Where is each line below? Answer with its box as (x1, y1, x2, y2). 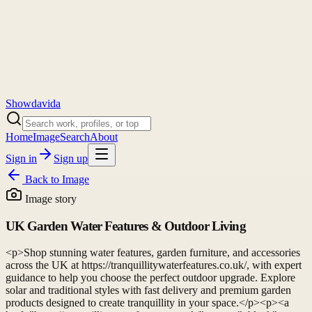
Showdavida (6, 97, 61, 109)
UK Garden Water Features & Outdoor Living (6, 218, 246, 233)
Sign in (6, 153, 37, 164)
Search (60, 131, 90, 143)
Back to (22, 173, 62, 185)
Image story (22, 193, 77, 205)
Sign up (54, 153, 88, 164)
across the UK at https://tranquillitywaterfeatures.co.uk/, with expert (6, 259, 302, 272)
